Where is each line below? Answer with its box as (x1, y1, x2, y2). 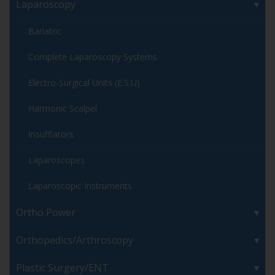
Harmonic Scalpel (28, 103, 97, 115)
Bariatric (28, 25, 61, 37)
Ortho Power (16, 206, 76, 220)
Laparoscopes (28, 154, 85, 166)
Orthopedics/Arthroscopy (16, 233, 133, 247)
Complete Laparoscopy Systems (28, 51, 157, 63)
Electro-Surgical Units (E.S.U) (28, 77, 140, 89)
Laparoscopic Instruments (28, 180, 132, 192)
